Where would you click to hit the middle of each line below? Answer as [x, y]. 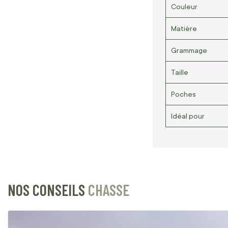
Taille [180, 72]
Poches [183, 94]
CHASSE [109, 190]
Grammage [189, 50]
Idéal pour [188, 116]
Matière [184, 28]
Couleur [184, 6]
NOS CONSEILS [48, 190]
